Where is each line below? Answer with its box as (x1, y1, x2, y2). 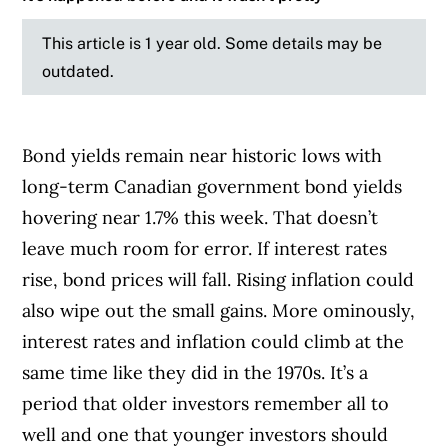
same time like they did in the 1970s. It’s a (22, 361, 369, 385)
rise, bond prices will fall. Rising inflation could (22, 268, 415, 292)
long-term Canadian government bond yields (22, 175, 403, 199)
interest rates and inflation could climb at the (22, 330, 405, 354)
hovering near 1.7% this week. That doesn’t (22, 206, 379, 230)
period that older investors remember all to (22, 392, 390, 416)
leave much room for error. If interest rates (22, 237, 388, 261)
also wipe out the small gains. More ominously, (22, 299, 416, 323)
